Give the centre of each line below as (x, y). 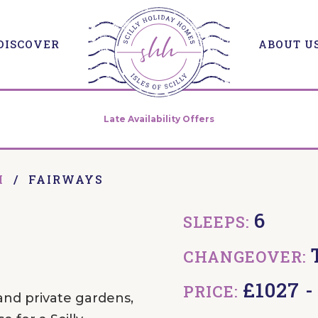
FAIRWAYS (66, 180)
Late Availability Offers (159, 119)
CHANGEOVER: (247, 256)
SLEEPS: (218, 221)
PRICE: (213, 291)
